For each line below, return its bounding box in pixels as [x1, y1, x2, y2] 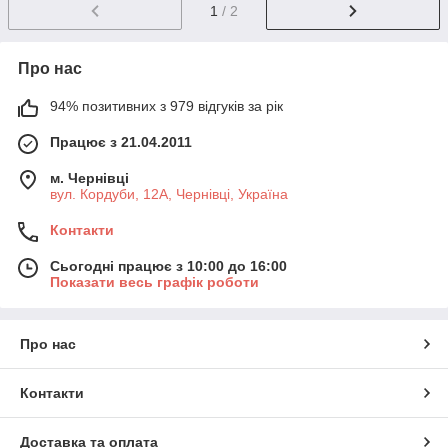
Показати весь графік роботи [50, 273, 259, 290]
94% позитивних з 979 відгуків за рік [50, 97, 283, 114]
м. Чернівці [50, 169, 129, 186]
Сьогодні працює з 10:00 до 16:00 [50, 257, 287, 274]
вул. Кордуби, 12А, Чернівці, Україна [50, 185, 288, 202]
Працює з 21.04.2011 [50, 133, 192, 150]
